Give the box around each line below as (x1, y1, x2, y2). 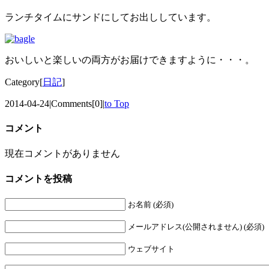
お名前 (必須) (128, 200, 174, 210)
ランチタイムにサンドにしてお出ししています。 (5, 12, 216, 23)
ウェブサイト (128, 244, 175, 254)
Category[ (5, 77, 43, 88)
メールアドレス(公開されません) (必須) (128, 222, 264, 232)
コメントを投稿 (5, 174, 72, 184)
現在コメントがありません (5, 148, 120, 159)
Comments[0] (51, 98, 103, 109)
